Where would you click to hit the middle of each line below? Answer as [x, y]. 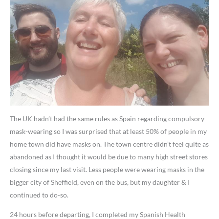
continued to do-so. [39, 195]
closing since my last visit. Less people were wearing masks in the [107, 170]
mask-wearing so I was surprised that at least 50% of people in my [108, 131]
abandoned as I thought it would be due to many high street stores [109, 157]
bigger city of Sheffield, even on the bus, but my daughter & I [100, 182]
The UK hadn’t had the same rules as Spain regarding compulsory [107, 119]
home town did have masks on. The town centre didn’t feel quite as [109, 144]
